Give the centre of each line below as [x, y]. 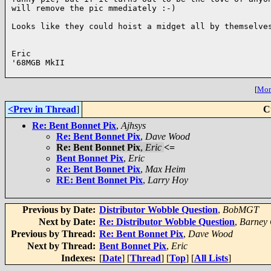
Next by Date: [68, 222]
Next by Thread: [63, 246]
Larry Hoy [168, 180]
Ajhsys [133, 126]
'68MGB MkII [38, 63]
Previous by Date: [60, 210]
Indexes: [80, 258]
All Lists [211, 258]
